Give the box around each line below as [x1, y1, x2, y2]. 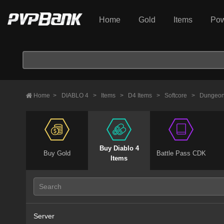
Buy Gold [43, 149, 70, 157]
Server [33, 212, 54, 220]
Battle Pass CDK [156, 149, 206, 157]
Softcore [164, 92, 188, 99]
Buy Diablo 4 [99, 144, 139, 152]
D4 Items [128, 92, 153, 99]
